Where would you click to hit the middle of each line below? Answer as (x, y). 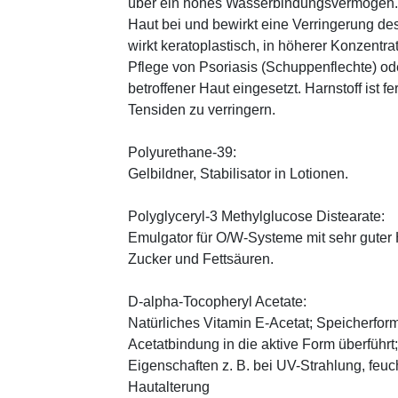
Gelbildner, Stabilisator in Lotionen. (238, 173)
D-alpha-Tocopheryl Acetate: (217, 301)
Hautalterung (169, 386)
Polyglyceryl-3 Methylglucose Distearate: (256, 216)
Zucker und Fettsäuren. (201, 259)
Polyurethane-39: (182, 152)
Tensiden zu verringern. (202, 109)
